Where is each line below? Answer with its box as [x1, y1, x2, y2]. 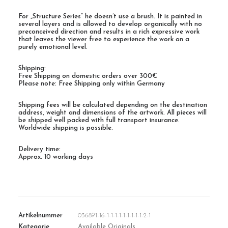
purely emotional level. [18, 44, 88, 50]
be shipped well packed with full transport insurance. [18, 117, 180, 124]
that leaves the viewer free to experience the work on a [18, 36, 189, 43]
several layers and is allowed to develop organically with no [18, 21, 202, 27]
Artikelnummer [18, 212, 63, 219]
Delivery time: [18, 146, 61, 153]
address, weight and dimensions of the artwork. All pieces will [18, 109, 207, 116]
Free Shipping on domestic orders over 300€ [18, 73, 157, 79]
